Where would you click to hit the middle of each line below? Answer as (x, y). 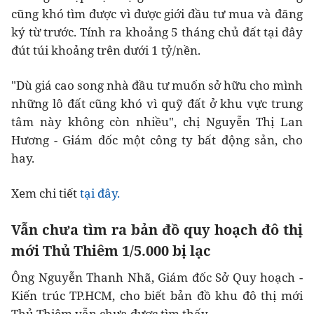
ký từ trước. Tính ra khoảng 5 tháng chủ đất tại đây (157, 32)
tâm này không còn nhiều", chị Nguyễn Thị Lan (157, 122)
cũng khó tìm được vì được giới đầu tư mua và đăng (157, 14)
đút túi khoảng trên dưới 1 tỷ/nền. (106, 50)
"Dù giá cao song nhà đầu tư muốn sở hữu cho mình (157, 86)
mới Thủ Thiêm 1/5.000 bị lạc (111, 251)
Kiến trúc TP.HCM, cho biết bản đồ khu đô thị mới (157, 296)
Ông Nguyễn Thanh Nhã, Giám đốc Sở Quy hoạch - (157, 278)
